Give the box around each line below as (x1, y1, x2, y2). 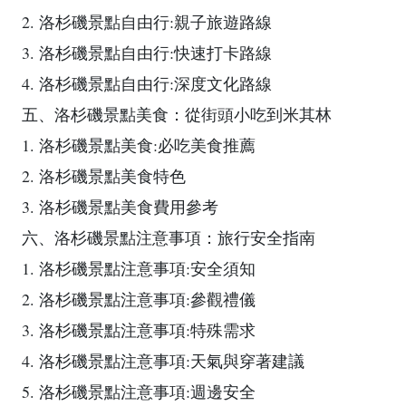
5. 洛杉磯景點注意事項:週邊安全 (22, 381, 256, 402)
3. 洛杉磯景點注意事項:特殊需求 (22, 319, 256, 341)
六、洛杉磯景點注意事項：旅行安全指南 (22, 227, 315, 248)
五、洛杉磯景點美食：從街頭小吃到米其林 (22, 103, 332, 125)
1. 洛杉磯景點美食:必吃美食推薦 (22, 134, 256, 156)
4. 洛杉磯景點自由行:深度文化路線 (22, 72, 272, 94)
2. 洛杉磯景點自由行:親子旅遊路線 (22, 11, 272, 33)
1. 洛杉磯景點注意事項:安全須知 (22, 257, 256, 279)
